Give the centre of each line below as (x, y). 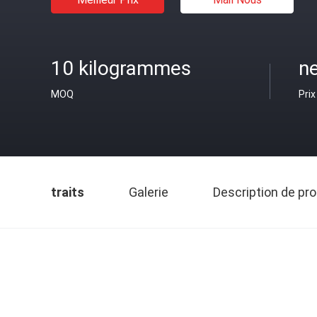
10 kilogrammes (121, 68)
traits (68, 192)
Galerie (149, 192)
